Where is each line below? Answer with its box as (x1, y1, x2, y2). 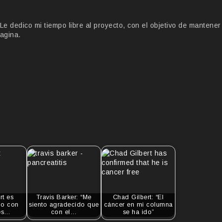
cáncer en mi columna (104, 201, 173, 209)
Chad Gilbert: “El (112, 194, 164, 201)
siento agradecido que (29, 201, 99, 209)
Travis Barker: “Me (36, 194, 92, 201)
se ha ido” (122, 209, 154, 216)
